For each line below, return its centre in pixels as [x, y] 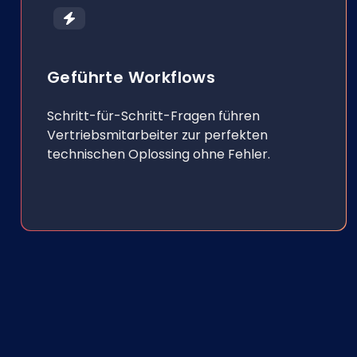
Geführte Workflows [131, 77]
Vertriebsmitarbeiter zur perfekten [157, 135]
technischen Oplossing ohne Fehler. [159, 154]
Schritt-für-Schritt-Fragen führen [153, 116]
